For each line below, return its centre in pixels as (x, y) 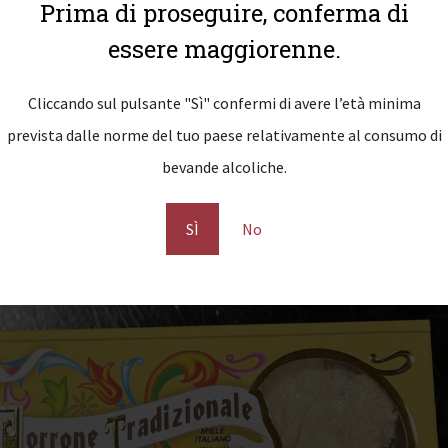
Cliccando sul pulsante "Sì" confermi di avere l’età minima (224, 102)
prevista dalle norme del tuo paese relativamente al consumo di (224, 134)
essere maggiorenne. (224, 49)
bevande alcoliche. (224, 166)
